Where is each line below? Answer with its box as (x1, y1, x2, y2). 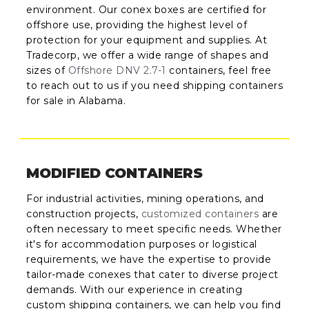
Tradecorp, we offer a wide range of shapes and (26, 49, 269, 62)
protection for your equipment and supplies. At (26, 34, 268, 47)
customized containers (141, 207, 259, 220)
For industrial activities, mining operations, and (26, 192, 264, 205)
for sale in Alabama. (26, 94, 126, 108)
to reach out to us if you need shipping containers (26, 79, 283, 92)
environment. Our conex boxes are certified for (26, 3, 267, 17)
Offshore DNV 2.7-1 (68, 64, 166, 77)
